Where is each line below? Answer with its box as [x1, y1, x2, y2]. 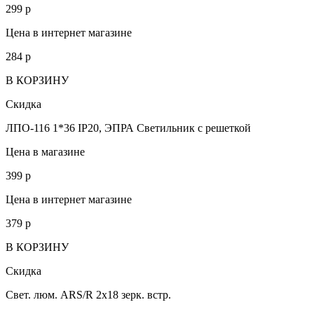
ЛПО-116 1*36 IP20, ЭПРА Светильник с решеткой [6, 121, 251, 134]
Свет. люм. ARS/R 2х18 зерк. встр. [6, 288, 171, 301]
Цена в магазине [6, 145, 85, 158]
